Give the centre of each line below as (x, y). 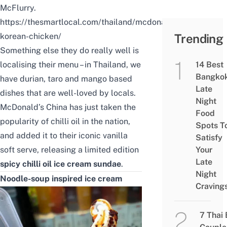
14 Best (209, 65)
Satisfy (209, 138)
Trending (199, 39)
